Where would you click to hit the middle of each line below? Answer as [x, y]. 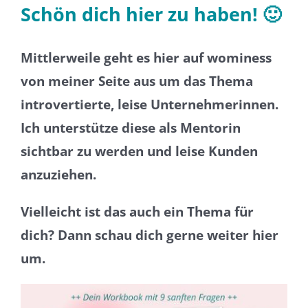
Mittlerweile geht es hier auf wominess [146, 57]
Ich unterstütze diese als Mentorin [130, 128]
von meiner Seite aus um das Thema [136, 81]
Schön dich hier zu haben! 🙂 [151, 14]
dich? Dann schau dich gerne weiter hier [149, 235]
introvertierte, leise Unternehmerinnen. [149, 104]
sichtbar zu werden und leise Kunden [139, 151]
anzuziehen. [58, 174]
